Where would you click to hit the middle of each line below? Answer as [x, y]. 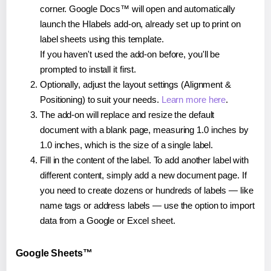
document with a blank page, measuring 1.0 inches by [144, 130]
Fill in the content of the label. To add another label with [145, 160]
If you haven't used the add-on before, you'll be [130, 54]
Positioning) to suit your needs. [101, 100]
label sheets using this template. [102, 39]
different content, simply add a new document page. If [143, 175]
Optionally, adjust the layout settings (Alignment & [135, 85]
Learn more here [194, 100]
